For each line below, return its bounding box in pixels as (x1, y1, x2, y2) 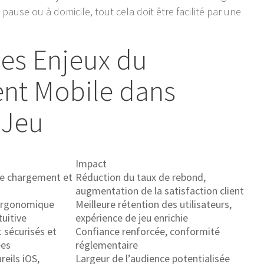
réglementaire (75, 238, 138, 252)
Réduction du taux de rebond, (75, 170, 206, 184)
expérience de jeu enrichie (75, 211, 189, 225)
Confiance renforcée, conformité (75, 225, 220, 239)
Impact (75, 157, 107, 171)
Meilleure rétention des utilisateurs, (75, 197, 232, 212)
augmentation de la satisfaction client (75, 184, 245, 198)
